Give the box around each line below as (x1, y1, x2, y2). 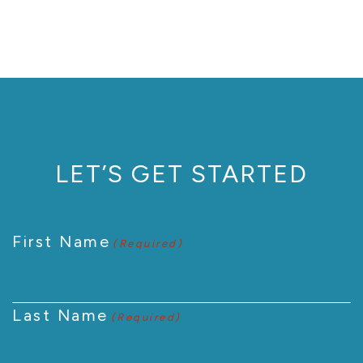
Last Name (12, 305, 109, 325)
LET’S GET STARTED (55, 158, 308, 189)
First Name (12, 231, 110, 251)
